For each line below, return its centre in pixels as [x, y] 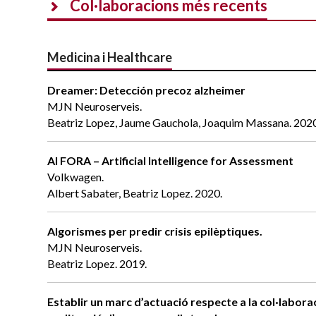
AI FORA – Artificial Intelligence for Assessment [171, 161]
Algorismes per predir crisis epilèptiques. [155, 231]
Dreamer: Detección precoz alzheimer [147, 90]
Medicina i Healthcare [110, 57]
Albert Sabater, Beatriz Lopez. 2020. [135, 193]
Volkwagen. [76, 177]
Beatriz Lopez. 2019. [97, 264]
